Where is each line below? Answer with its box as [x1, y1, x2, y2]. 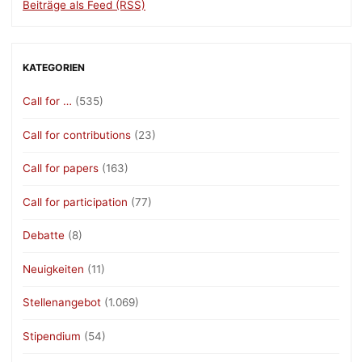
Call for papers [23, 162, 99, 175]
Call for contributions [23, 128, 131, 141]
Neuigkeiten [23, 262, 84, 276]
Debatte [23, 229, 65, 242]
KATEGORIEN [23, 61, 85, 74]
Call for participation [23, 195, 128, 208]
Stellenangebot [23, 296, 101, 309]
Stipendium [23, 329, 81, 343]
